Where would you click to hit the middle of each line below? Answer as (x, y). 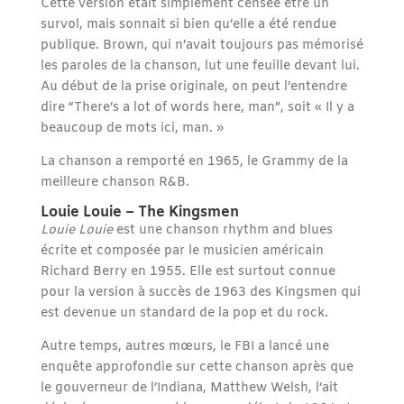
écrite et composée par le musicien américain (182, 252)
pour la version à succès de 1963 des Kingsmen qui (200, 293)
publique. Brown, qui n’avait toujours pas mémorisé (202, 46)
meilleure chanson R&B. (115, 183)
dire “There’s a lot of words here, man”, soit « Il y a (197, 108)
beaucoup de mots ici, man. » (132, 129)
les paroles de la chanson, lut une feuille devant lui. (200, 67)
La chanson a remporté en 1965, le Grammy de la (194, 162)
